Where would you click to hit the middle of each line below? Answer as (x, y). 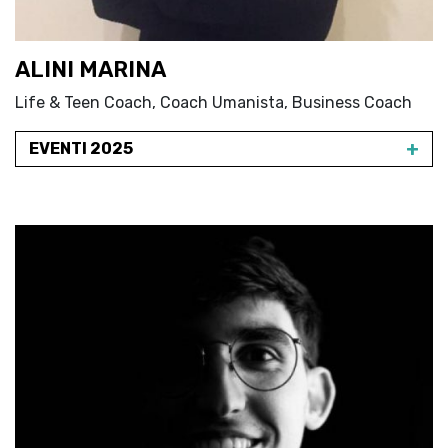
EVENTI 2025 (81, 148)
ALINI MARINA (90, 69)
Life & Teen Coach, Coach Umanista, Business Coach (213, 102)
